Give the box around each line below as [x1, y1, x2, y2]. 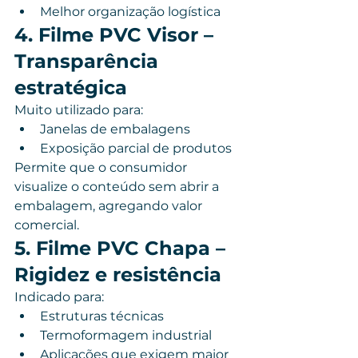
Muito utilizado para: [14, 102, 143, 117]
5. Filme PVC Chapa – [14, 237, 231, 260]
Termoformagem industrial [40, 328, 212, 343]
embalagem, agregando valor [14, 198, 205, 213]
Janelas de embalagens [40, 121, 190, 137]
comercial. [14, 217, 79, 233]
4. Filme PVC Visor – [14, 23, 219, 46]
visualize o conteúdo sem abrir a [14, 179, 222, 194]
